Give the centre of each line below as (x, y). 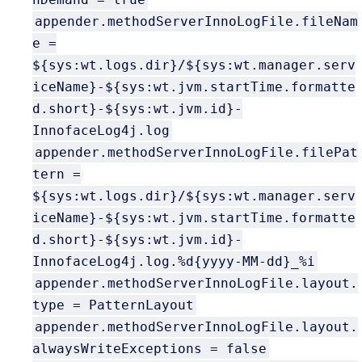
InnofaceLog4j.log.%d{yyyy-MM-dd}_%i (174, 261)
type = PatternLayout (113, 305)
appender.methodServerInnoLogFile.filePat (196, 152)
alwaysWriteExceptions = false (149, 349)
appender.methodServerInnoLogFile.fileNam (196, 21)
